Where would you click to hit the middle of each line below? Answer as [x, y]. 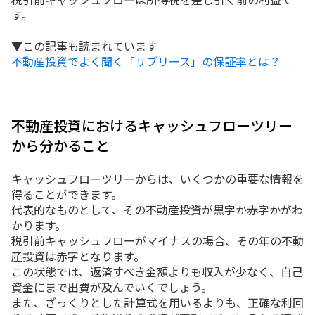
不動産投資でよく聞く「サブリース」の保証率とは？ [146, 61]
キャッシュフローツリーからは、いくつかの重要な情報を [157, 179]
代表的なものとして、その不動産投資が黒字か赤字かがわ [157, 210]
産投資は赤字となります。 [78, 256]
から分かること [60, 145]
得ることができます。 [67, 194]
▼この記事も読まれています [84, 46]
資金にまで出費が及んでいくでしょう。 [112, 287]
